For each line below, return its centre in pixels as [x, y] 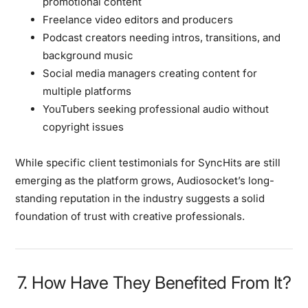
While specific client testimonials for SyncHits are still [148, 162]
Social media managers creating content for [150, 73]
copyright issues [84, 126]
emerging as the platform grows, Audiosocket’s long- [145, 180]
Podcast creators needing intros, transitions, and [162, 37]
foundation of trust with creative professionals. [130, 216]
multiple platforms [87, 91]
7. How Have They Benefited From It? [154, 282]
